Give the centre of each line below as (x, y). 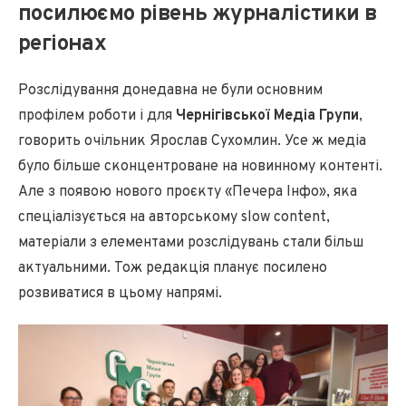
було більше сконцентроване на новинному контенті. (200, 167)
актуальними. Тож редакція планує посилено (173, 268)
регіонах (63, 44)
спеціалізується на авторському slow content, (174, 217)
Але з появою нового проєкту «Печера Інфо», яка (188, 192)
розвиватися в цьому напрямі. (120, 294)
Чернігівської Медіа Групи (267, 116)
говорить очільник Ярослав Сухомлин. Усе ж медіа (192, 141)
